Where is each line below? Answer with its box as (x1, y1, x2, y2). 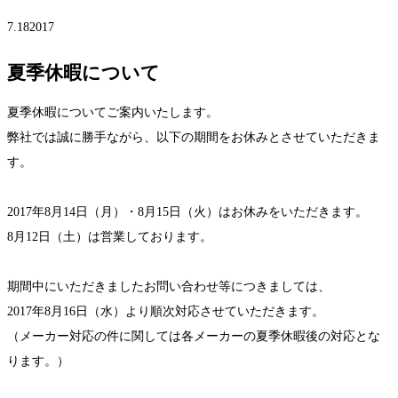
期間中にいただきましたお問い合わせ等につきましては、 (7, 280, 330, 294)
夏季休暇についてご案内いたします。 (7, 106, 219, 120)
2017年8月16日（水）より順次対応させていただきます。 (7, 305, 324, 319)
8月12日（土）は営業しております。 (7, 230, 212, 244)
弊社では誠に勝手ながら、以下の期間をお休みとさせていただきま (7, 131, 380, 145)
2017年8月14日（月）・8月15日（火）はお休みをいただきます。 (7, 205, 368, 219)
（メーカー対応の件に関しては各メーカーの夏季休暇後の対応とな (7, 330, 380, 344)
